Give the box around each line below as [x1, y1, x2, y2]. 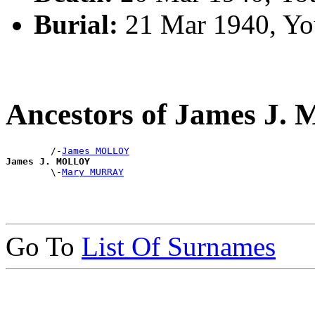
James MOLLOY [62, 145, 129, 156]
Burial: [34, 8, 118, 39]
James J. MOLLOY [6, 155, 90, 167]
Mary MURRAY [62, 166, 124, 177]
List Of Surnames [82, 231, 276, 262]
